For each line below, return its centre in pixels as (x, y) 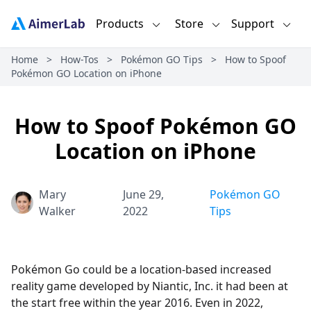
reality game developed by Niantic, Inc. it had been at (150, 286)
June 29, (143, 194)
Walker (57, 211)
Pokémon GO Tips (162, 59)
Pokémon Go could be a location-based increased (141, 269)
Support (253, 24)
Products (119, 24)
